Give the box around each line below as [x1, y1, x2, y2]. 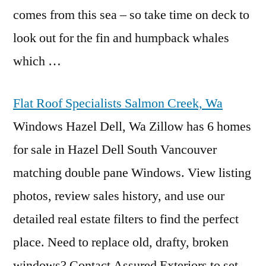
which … [13, 53, 61, 69]
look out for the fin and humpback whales [13, 30, 229, 46]
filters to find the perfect [110, 211, 239, 227]
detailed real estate [13, 211, 110, 227]
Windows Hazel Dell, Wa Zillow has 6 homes [13, 118, 251, 135]
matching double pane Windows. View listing [13, 164, 251, 181]
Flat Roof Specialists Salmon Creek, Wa [13, 95, 223, 112]
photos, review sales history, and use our [13, 188, 224, 204]
